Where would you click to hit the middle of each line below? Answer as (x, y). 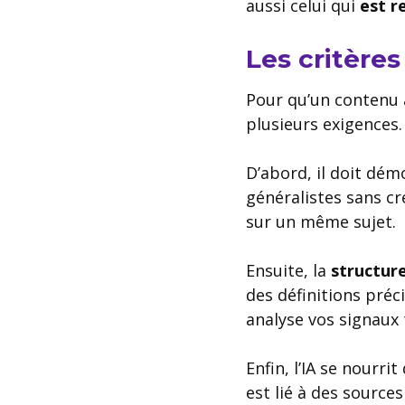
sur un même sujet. (321, 221)
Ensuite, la (288, 270)
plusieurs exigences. (324, 123)
